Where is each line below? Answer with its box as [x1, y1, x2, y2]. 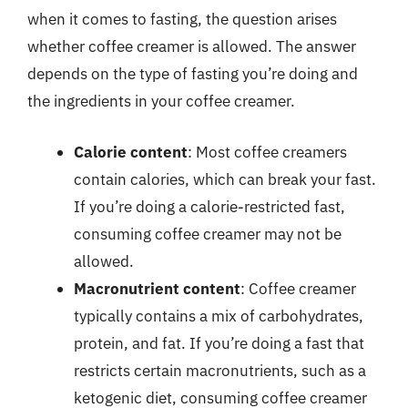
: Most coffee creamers [188, 141, 347, 162]
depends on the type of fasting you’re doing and [27, 64, 358, 84]
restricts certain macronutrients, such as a [74, 360, 366, 381]
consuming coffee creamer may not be [74, 223, 342, 244]
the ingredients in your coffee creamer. [27, 91, 295, 111]
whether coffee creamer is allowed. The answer [27, 36, 356, 56]
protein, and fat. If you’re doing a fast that [74, 332, 364, 353]
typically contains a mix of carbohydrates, [74, 305, 363, 326]
